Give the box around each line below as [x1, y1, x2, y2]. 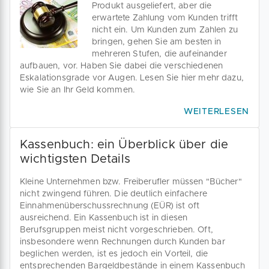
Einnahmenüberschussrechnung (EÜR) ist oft [20, 202, 200, 210]
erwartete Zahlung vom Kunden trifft [92, 14, 238, 22]
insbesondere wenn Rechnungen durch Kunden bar [20, 238, 225, 246]
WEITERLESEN [183, 107, 249, 116]
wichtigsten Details [20, 153, 130, 165]
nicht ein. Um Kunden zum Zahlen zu [92, 26, 238, 34]
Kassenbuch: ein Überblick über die [20, 139, 229, 151]
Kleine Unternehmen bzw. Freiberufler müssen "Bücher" [20, 178, 242, 186]
